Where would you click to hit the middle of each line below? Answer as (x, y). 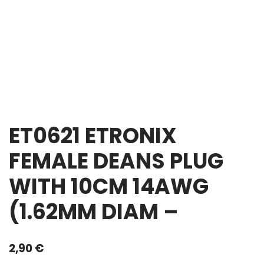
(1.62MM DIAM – (94, 212)
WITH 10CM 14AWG (109, 186)
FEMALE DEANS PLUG (116, 161)
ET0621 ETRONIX (93, 136)
